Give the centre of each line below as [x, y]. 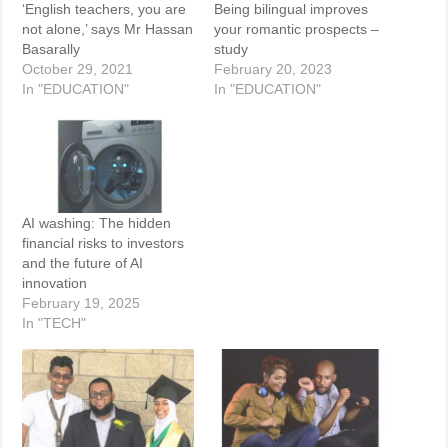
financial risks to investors [103, 243]
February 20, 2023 [272, 69]
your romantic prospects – [296, 29]
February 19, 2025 [81, 303]
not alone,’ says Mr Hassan [108, 29]
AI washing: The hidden [97, 223]
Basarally [51, 49]
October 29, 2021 [78, 69]
